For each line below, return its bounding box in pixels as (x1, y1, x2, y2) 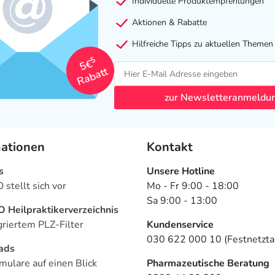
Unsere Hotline (147, 165, 215, 179)
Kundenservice (147, 218, 214, 232)
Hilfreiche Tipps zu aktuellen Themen (129, 38, 273, 50)
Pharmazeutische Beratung (147, 257, 269, 271)
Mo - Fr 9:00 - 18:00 (147, 179, 239, 193)
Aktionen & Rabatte (129, 17, 207, 29)
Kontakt (147, 139, 193, 156)
